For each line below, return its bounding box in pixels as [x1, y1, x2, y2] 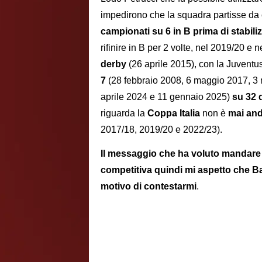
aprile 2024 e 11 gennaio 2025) [101, 91, 232, 102]
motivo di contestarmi [101, 181, 196, 191]
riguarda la [101, 108, 147, 118]
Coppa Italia [147, 108, 200, 118]
